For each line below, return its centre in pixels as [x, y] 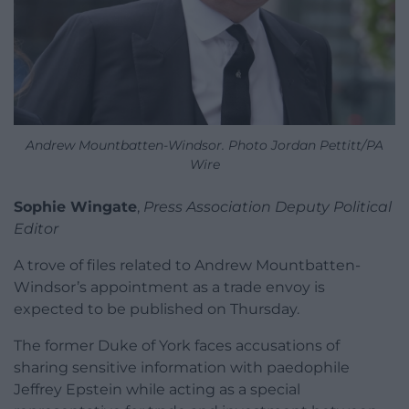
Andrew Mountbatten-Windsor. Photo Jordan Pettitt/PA [204, 145]
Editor [36, 228]
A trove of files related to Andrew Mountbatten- [187, 265]
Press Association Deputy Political [267, 206]
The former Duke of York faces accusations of [177, 345]
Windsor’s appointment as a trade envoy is [169, 287]
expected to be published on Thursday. [157, 309]
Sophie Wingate [75, 206]
